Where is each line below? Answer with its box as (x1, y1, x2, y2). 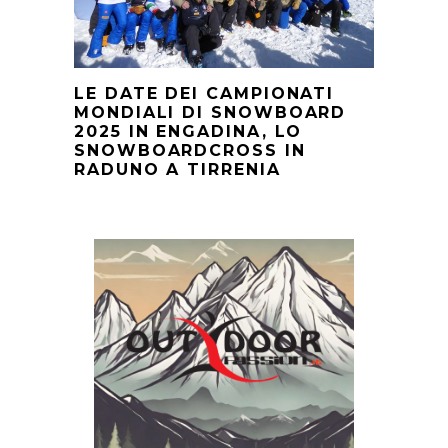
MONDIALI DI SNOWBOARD (74, 102, 347, 122)
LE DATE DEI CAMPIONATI (74, 83, 335, 103)
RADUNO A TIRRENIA (74, 159, 281, 179)
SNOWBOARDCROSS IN (74, 140, 306, 160)
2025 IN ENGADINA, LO (74, 121, 303, 141)
